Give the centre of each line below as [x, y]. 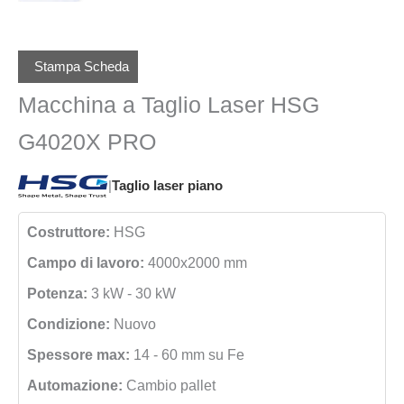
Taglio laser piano [167, 186]
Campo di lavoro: [86, 262]
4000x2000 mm [196, 262]
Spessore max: [78, 354]
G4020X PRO [87, 141]
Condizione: [69, 324]
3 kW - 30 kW [132, 293]
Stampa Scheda [78, 66]
